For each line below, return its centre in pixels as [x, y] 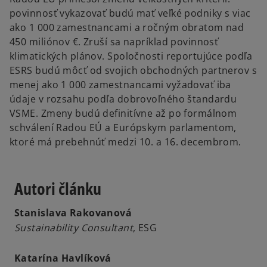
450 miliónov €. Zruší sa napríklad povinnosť [114, 42]
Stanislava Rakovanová [73, 213]
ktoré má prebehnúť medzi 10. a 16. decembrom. [125, 142]
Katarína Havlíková [63, 258]
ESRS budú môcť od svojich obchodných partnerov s [133, 71]
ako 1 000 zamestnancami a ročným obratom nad [127, 28]
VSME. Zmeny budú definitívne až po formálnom [123, 114]
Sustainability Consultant [74, 228]
